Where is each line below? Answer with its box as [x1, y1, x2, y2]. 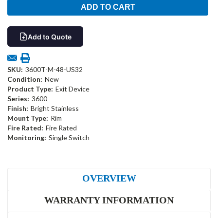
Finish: [7, 104, 28, 113]
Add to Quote [28, 32, 72, 41]
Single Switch [48, 133, 90, 142]
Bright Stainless [30, 104, 79, 113]
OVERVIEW [82, 173, 136, 184]
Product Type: [7, 85, 53, 93]
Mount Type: [7, 114, 48, 123]
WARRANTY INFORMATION [44, 195, 174, 206]
